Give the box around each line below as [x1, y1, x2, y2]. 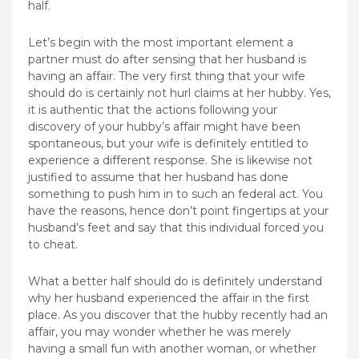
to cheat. [28, 236, 78, 252]
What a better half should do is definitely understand [28, 273, 322, 288]
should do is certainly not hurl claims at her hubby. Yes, [28, 85, 331, 100]
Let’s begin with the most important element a [28, 34, 293, 50]
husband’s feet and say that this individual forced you [28, 220, 324, 235]
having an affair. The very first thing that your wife [28, 68, 305, 83]
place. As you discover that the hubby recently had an [28, 307, 328, 322]
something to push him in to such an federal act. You [28, 186, 323, 201]
